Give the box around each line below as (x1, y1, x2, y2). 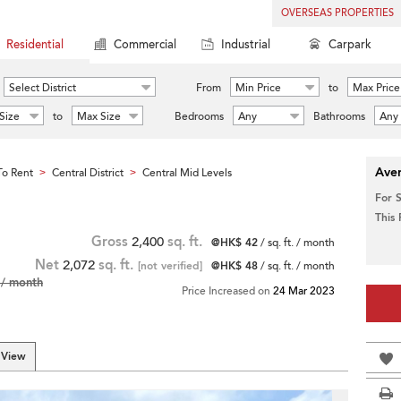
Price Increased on (182, 284, 273, 298)
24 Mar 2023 (273, 284, 335, 298)
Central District (52, 166, 124, 180)
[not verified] (138, 259, 202, 273)
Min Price (235, 81, 281, 95)
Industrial (221, 37, 270, 53)
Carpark (328, 37, 371, 53)
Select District (9, 81, 76, 95)
